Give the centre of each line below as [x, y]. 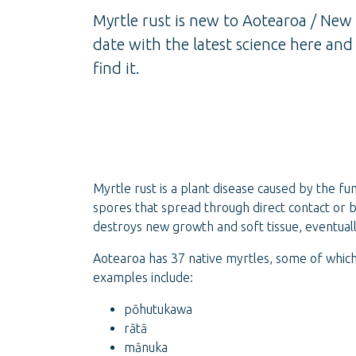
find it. [116, 68]
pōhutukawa [158, 309]
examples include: [143, 277]
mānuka [146, 347]
